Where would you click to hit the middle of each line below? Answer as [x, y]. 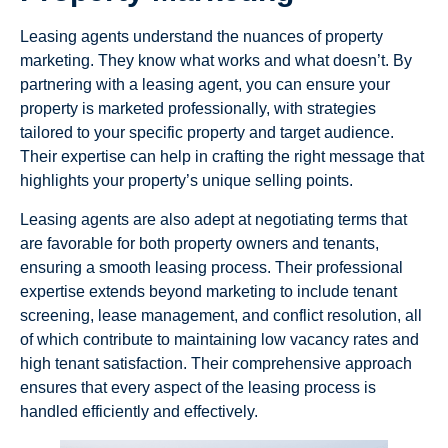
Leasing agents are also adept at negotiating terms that [213, 219]
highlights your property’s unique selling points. [186, 181]
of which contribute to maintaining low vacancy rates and [219, 339]
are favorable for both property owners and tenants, [199, 243]
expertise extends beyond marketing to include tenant [208, 291]
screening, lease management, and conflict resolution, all [221, 315]
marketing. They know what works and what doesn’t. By [216, 61]
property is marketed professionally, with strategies [198, 109]
